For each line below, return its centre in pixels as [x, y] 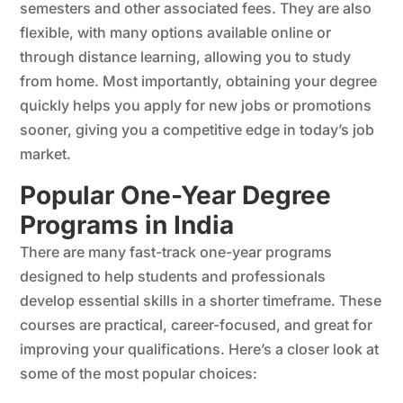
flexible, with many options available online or [176, 32]
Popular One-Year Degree [176, 195]
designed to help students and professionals [173, 276]
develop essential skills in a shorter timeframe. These [201, 300]
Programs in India [127, 224]
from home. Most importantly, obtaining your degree [199, 81]
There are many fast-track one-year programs [176, 251]
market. [46, 153]
